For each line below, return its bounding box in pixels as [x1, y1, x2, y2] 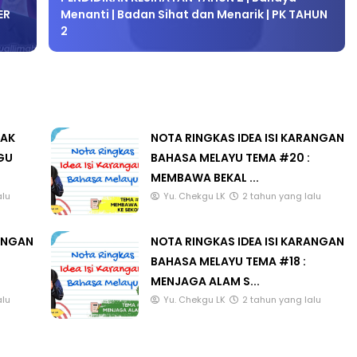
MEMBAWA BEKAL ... [150, 157, 259, 174]
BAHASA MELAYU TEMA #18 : [150, 241, 306, 257]
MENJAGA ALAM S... [150, 261, 260, 277]
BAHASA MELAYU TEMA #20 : [150, 137, 310, 154]
